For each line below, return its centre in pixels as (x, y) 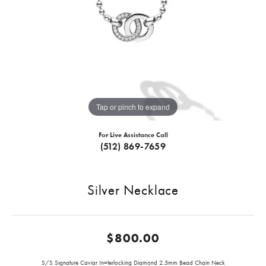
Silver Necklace (133, 190)
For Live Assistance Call (133, 135)
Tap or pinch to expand (133, 106)
